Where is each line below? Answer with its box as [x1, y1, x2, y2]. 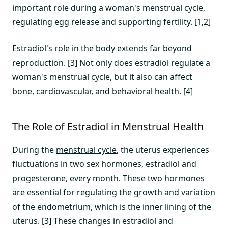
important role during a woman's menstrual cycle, [12, 2, 205, 13]
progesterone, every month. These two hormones [12, 173, 205, 184]
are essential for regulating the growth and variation [12, 187, 215, 198]
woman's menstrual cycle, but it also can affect [12, 71, 192, 82]
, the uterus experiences [117, 144, 209, 155]
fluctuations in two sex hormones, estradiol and [12, 158, 196, 169]
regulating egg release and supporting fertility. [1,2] [12, 16, 211, 27]
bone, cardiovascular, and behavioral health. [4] [12, 85, 193, 97]
